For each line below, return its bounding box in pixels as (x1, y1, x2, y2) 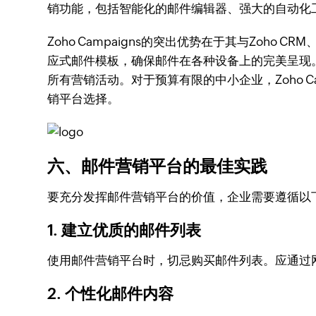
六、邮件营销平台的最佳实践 (47, 157, 268, 176)
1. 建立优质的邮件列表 (47, 221, 202, 239)
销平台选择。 (47, 92, 120, 106)
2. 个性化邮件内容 (47, 285, 174, 303)
